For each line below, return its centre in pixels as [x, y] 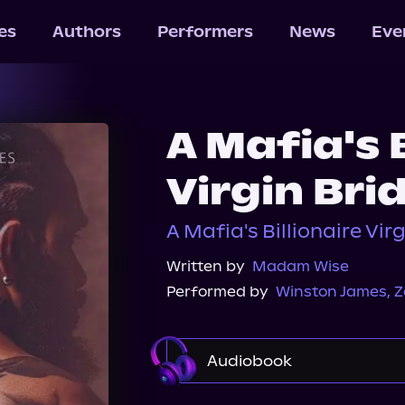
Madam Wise [301, 266]
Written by [206, 266]
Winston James [331, 292]
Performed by [217, 292]
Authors [86, 32]
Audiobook [250, 361]
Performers [205, 32]
